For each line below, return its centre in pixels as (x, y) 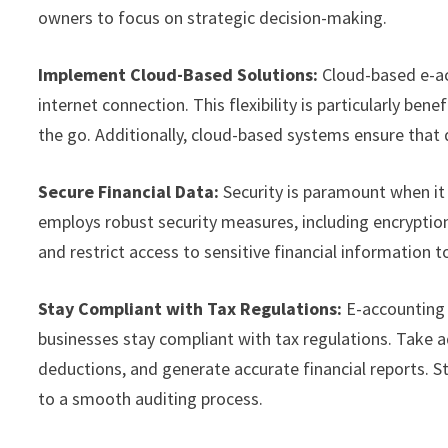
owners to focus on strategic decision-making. (213, 17)
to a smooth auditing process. (151, 398)
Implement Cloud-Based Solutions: (178, 74)
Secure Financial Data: (129, 191)
